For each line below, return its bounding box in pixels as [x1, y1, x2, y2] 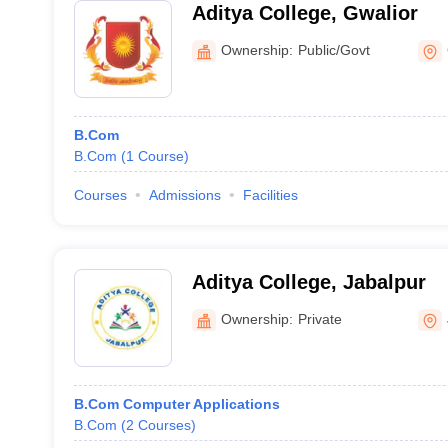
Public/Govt [297, 41, 370, 58]
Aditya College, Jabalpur [191, 271, 426, 293]
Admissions [148, 187, 221, 203]
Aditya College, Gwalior [191, 2, 418, 24]
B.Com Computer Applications [73, 396, 280, 412]
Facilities [242, 187, 298, 203]
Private [297, 310, 342, 327]
